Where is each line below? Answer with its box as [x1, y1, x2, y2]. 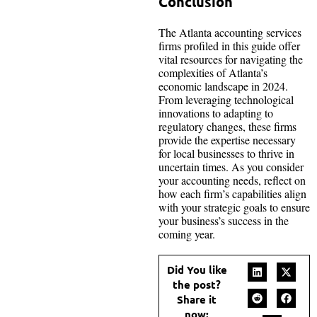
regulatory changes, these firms [158, 118, 296, 134]
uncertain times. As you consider [158, 158, 304, 174]
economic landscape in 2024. [158, 78, 288, 93]
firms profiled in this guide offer [158, 38, 300, 53]
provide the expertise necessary [158, 132, 296, 147]
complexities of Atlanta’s [158, 64, 267, 80]
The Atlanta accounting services [158, 24, 301, 40]
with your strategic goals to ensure [158, 199, 310, 214]
